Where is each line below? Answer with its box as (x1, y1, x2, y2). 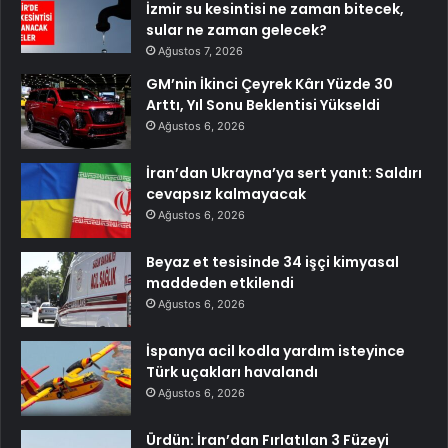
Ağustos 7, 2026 (158, 44, 243, 59)
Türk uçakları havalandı (146, 362, 318, 383)
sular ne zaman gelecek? (146, 20, 327, 41)
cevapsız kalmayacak (146, 184, 306, 205)
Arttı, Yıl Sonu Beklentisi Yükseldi (146, 95, 380, 116)
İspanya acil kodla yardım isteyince (146, 341, 405, 362)
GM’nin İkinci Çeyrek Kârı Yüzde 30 (146, 74, 393, 95)
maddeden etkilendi (146, 273, 294, 294)
